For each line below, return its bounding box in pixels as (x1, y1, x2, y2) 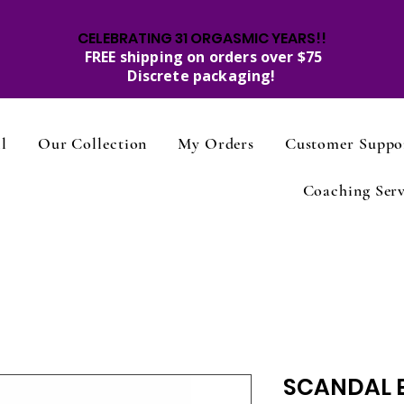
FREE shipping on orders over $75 (80, 47, 323, 67)
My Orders (178, 133, 255, 153)
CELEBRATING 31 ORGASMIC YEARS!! (77, 28, 326, 49)
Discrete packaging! (127, 66, 276, 86)
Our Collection (37, 133, 148, 153)
